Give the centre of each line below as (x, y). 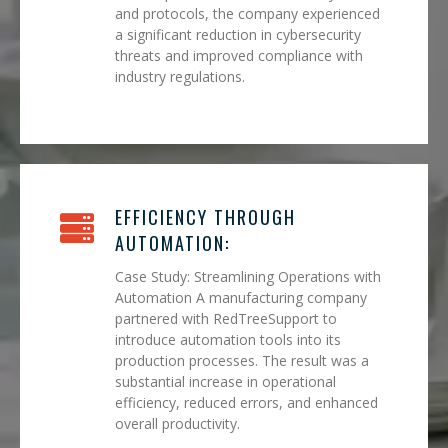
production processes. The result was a (242, 360)
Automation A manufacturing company (241, 297)
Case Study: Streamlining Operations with (248, 276)
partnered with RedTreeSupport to (226, 318)
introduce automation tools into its (228, 339)
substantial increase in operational (225, 381)
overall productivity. (177, 423)
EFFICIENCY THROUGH (205, 216)
